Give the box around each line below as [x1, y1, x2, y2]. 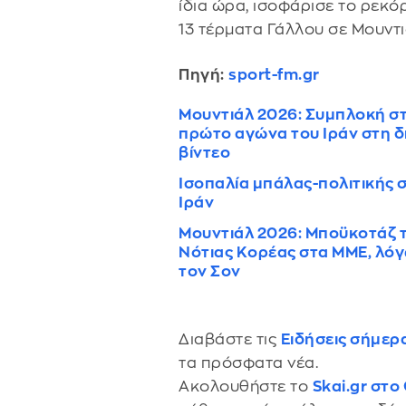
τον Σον [179, 264, 241, 280]
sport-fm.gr [228, 67, 320, 83]
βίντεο [179, 145, 230, 161]
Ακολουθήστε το [179, 378, 313, 394]
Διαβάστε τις [179, 331, 281, 347]
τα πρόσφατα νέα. [179, 354, 318, 371]
